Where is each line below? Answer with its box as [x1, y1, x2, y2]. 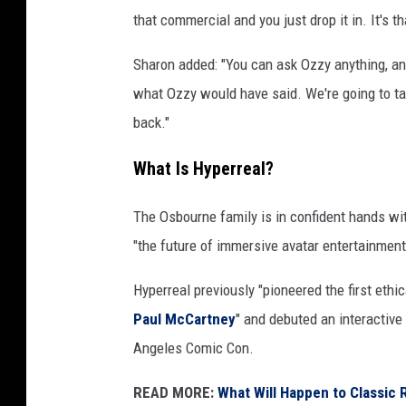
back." [133, 112, 169, 131]
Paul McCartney [133, 309, 236, 328]
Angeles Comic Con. [133, 338, 254, 357]
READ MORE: [133, 382, 214, 401]
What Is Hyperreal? [133, 158, 274, 179]
